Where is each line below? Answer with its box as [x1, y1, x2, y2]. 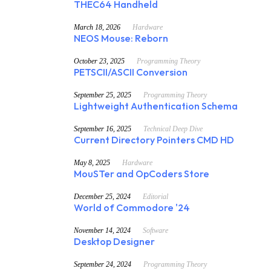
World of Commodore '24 [74, 203, 190, 214]
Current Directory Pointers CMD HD [74, 135, 234, 146]
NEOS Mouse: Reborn [74, 34, 168, 45]
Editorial [143, 192, 168, 201]
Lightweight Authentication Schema [74, 102, 238, 113]
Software [143, 226, 168, 235]
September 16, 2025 [74, 125, 131, 134]
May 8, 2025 [74, 158, 110, 168]
